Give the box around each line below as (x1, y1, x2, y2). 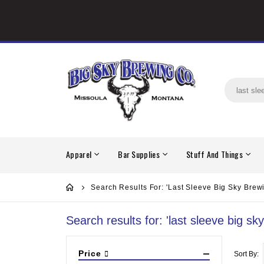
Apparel (66, 148, 92, 161)
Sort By (234, 249, 257, 258)
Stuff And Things (186, 148, 243, 161)
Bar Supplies (118, 148, 160, 161)
